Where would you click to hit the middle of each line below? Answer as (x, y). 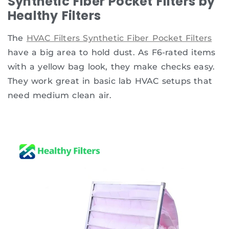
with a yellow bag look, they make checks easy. (111, 67)
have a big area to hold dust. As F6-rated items (112, 53)
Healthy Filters (54, 16)
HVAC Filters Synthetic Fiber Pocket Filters (119, 38)
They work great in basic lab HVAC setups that (110, 81)
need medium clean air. (60, 96)
